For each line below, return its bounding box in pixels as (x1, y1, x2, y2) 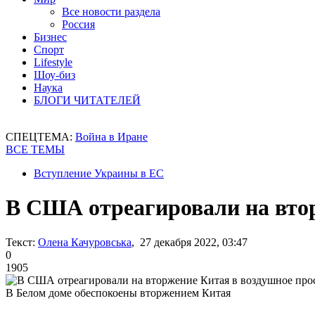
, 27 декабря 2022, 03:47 (131, 236, 247, 248)
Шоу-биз (34, 69, 75, 81)
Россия (62, 18, 95, 30)
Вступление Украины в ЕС (34, 167, 164, 179)
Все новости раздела (62, 6, 160, 18)
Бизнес (34, 31, 67, 43)
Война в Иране (75, 131, 148, 143)
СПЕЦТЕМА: (6, 131, 75, 143)
